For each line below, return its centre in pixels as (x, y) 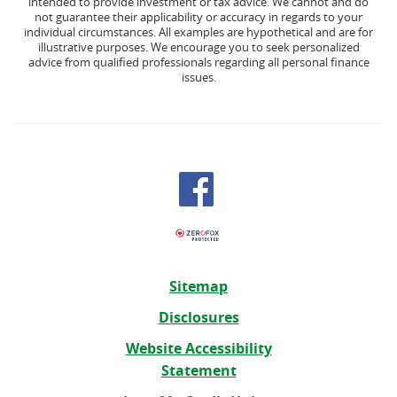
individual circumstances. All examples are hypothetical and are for (198, 33)
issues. (198, 78)
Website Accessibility (198, 349)
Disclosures (198, 318)
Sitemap (198, 287)
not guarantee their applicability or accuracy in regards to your (198, 18)
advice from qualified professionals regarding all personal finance (198, 63)
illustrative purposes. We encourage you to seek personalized (198, 48)
